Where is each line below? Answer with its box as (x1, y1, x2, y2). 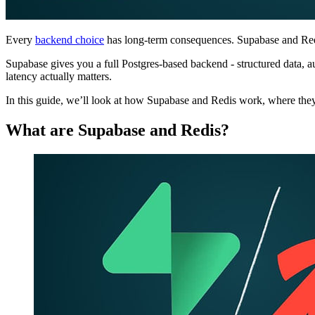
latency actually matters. (6, 70, 112, 83)
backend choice (35, 34, 104, 46)
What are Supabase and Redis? (6, 121, 229, 140)
